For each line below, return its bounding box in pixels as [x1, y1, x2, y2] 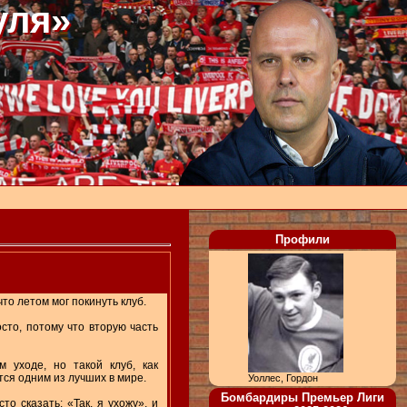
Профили [275, 233, 330, 246]
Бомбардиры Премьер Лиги [221, 391, 384, 404]
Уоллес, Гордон [248, 372, 318, 383]
